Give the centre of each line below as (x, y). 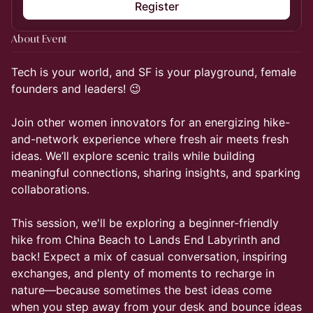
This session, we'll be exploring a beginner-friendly (145, 223)
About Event (39, 39)
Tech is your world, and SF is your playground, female (154, 72)
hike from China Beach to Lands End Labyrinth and (146, 240)
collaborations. (50, 189)
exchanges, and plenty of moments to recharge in (143, 273)
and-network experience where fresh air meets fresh (150, 139)
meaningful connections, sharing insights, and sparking (156, 173)
